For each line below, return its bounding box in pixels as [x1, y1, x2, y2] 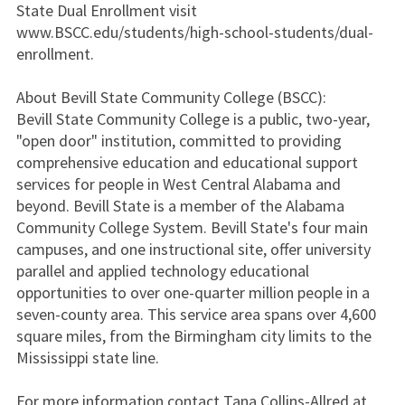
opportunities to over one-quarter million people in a [15, 282, 370, 303]
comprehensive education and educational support [15, 152, 358, 173]
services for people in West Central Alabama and [15, 174, 341, 194]
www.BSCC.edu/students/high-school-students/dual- [15, 22, 373, 42]
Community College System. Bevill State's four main [15, 217, 368, 238]
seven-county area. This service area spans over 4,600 [15, 304, 376, 325]
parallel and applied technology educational [15, 260, 309, 281]
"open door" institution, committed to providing [15, 130, 342, 151]
